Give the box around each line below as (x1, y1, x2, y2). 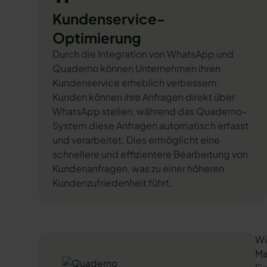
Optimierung (52, 29, 141, 46)
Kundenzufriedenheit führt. (52, 176, 172, 189)
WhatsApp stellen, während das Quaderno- (52, 105, 247, 117)
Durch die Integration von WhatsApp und (52, 48, 234, 60)
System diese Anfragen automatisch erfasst (52, 119, 249, 132)
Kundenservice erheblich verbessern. (52, 76, 219, 89)
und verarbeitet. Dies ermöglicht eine (52, 133, 220, 146)
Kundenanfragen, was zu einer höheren (52, 162, 224, 175)
